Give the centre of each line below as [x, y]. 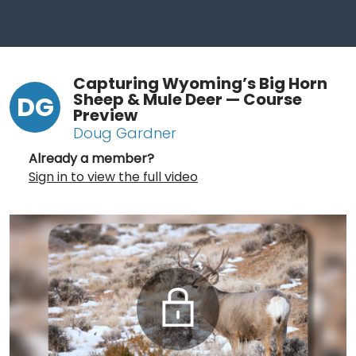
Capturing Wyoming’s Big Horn [200, 83]
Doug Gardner [125, 133]
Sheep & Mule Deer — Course [188, 99]
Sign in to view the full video [113, 176]
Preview [105, 115]
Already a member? [91, 158]
